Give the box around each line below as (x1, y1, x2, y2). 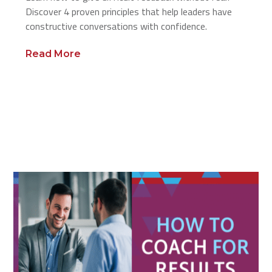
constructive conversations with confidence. (25, 19, 208, 33)
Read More (25, 48, 81, 59)
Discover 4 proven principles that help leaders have (25, 4, 233, 19)
